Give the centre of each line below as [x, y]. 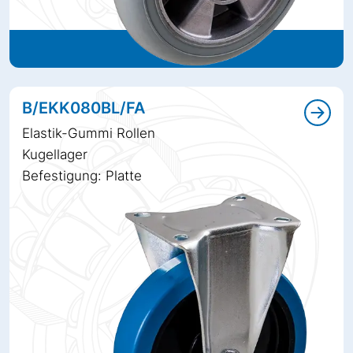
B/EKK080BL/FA [84, 108]
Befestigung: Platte [82, 176]
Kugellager [55, 155]
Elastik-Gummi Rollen [89, 134]
